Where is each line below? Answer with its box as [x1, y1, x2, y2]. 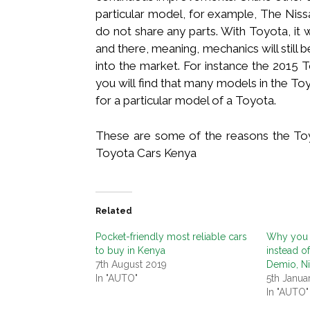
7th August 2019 [95, 258, 167, 270]
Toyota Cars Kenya [95, 145, 197, 160]
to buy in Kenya [95, 244, 165, 256]
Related [95, 206, 132, 216]
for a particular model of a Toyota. [95, 93, 276, 107]
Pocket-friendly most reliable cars [95, 230, 247, 242]
